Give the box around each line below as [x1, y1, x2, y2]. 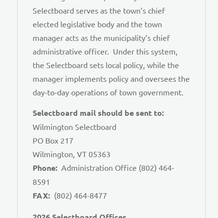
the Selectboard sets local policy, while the [33, 59, 179, 70]
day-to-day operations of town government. [33, 87, 183, 97]
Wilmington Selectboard [33, 122, 116, 132]
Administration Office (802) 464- [57, 163, 174, 173]
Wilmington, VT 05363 [33, 149, 110, 159]
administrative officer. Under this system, [33, 46, 178, 56]
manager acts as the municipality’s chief [33, 32, 170, 42]
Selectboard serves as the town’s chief [33, 5, 165, 15]
